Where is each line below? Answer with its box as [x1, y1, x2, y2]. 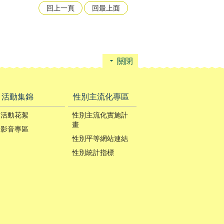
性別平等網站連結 [72, 134, 128, 142]
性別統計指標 [72, 148, 114, 156]
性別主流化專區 [73, 92, 129, 101]
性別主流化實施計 [72, 110, 128, 119]
